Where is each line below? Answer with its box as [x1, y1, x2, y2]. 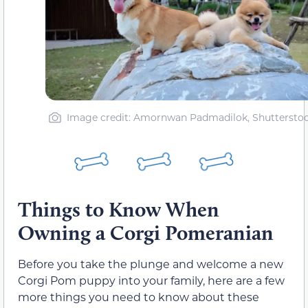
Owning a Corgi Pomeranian [18, 220, 274, 246]
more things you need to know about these [18, 289, 259, 305]
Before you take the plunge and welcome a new [18, 256, 283, 272]
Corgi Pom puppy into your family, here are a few [18, 273, 285, 288]
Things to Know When [18, 197, 219, 223]
